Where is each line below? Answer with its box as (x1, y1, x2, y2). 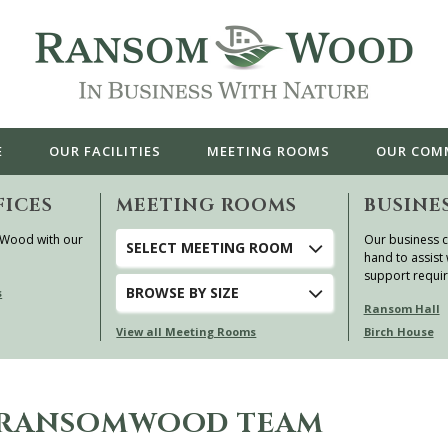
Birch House (363, 324, 434, 339)
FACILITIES (83, 142, 161, 160)
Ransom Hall (363, 301, 440, 316)
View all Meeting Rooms (116, 324, 257, 339)
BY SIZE (185, 283, 240, 302)
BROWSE (126, 283, 186, 302)
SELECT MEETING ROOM (126, 238, 294, 257)
